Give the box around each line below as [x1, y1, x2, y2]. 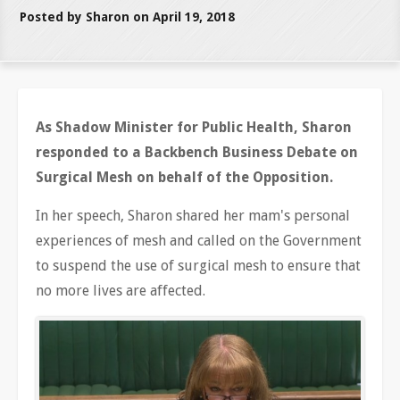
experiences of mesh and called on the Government [36, 232, 362, 249]
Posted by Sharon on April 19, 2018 [20, 10, 236, 24]
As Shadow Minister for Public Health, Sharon [36, 119, 352, 136]
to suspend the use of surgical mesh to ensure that [36, 257, 361, 274]
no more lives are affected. [36, 282, 209, 299]
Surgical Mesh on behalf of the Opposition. [36, 169, 333, 186]
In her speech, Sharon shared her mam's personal [36, 207, 350, 224]
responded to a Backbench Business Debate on [36, 144, 358, 161]
